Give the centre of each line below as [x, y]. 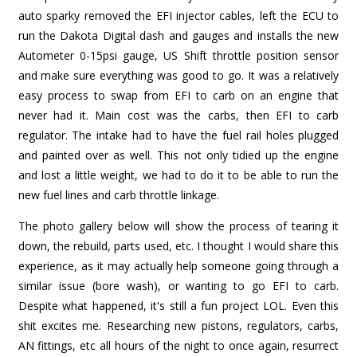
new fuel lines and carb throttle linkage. [118, 195]
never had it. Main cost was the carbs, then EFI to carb [178, 116]
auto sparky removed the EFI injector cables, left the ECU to [178, 16]
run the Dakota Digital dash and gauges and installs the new [178, 36]
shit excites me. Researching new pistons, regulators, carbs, [178, 326]
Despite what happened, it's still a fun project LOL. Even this [178, 306]
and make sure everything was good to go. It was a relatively [178, 76]
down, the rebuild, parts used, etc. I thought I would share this [178, 246]
